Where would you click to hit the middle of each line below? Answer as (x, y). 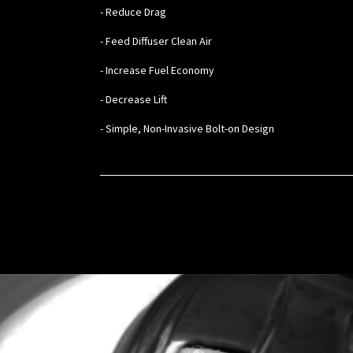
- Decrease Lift (134, 100)
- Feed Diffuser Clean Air (157, 41)
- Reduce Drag (133, 12)
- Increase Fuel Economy (157, 71)
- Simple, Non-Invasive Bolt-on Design (187, 129)
